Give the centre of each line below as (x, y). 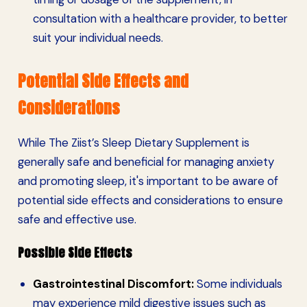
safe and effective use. (77, 220)
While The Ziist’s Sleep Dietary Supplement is (134, 143)
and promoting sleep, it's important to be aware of (148, 181)
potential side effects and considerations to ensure (150, 200)
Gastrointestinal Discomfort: (113, 284)
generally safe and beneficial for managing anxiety (146, 162)
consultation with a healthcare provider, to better (160, 18)
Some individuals (238, 284)
